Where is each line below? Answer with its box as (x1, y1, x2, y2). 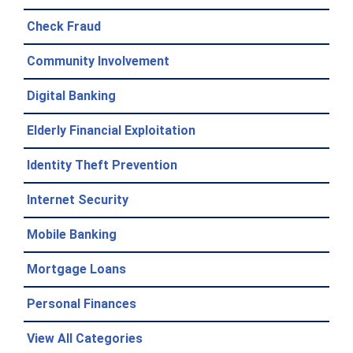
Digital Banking (27, 87, 116, 103)
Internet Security (27, 191, 128, 207)
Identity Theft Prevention (27, 157, 177, 173)
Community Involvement (27, 53, 169, 69)
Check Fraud (27, 18, 101, 34)
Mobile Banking (27, 226, 117, 242)
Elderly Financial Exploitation (27, 122, 195, 138)
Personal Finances (27, 295, 136, 311)
